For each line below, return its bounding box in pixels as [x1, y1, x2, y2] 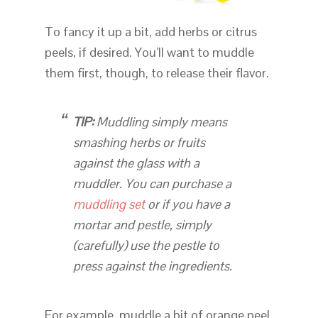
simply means [148, 114, 227, 131]
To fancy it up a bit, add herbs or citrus [44, 23, 257, 40]
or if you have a [144, 196, 230, 213]
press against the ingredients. [72, 258, 232, 275]
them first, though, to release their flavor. [44, 65, 269, 82]
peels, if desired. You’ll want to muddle [44, 44, 254, 61]
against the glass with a [72, 155, 199, 172]
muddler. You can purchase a [72, 175, 231, 192]
